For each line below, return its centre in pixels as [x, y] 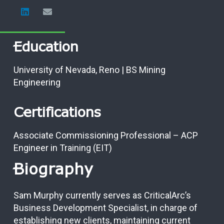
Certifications [57, 113]
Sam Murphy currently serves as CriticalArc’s [102, 195]
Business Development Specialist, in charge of [105, 208]
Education [46, 47]
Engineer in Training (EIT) [63, 147]
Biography [53, 170]
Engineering [37, 82]
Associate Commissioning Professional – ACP [106, 135]
